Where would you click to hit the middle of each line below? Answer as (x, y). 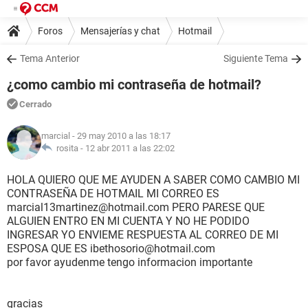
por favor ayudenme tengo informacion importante (130, 262)
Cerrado (35, 104)
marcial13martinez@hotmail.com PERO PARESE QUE (136, 207)
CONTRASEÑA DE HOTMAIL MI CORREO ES (113, 194)
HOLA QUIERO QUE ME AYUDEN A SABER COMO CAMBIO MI (153, 180)
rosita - (69, 148)
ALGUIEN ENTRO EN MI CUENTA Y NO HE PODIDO (128, 221)
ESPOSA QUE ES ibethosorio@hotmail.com (111, 249)
